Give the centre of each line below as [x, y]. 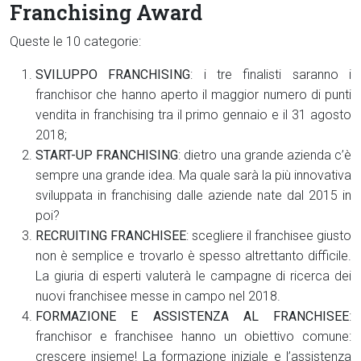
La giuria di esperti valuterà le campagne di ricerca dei [193, 276]
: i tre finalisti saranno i [271, 75]
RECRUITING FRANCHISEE [111, 236]
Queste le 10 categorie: [75, 41]
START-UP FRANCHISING [107, 155]
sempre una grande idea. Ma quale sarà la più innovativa [193, 175]
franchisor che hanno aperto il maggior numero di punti [193, 95]
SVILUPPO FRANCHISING [113, 75]
